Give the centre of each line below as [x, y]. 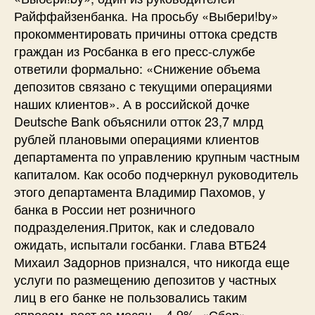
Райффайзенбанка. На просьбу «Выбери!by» [146, 15]
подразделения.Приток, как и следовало [134, 226]
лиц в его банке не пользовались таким [130, 296]
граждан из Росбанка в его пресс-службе [135, 50]
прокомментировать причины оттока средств [146, 33]
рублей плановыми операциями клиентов [137, 138]
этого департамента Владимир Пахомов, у [140, 191]
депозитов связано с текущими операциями [143, 85]
